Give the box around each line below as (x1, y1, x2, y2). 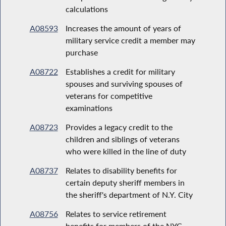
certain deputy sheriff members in (65, 177, 185, 187)
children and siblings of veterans (65, 134, 180, 144)
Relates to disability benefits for (65, 165, 177, 175)
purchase (65, 47, 98, 57)
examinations (65, 102, 112, 112)
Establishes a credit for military (65, 66, 175, 76)
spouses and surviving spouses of (65, 78, 183, 88)
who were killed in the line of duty (65, 146, 186, 156)
